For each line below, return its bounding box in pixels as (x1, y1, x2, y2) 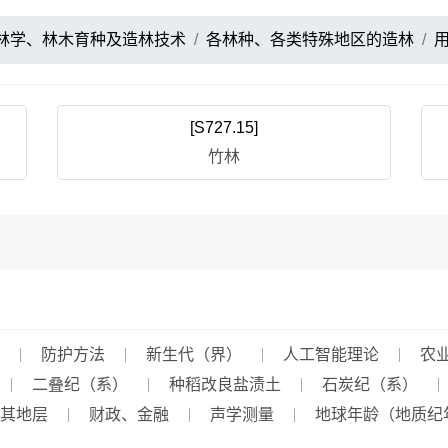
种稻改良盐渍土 (169, 376, 281, 393)
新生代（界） (146, 346, 242, 363)
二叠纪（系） (32, 376, 128, 393)
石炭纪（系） (322, 376, 418, 393)
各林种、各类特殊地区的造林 (206, 31, 414, 48)
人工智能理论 (283, 346, 379, 363)
